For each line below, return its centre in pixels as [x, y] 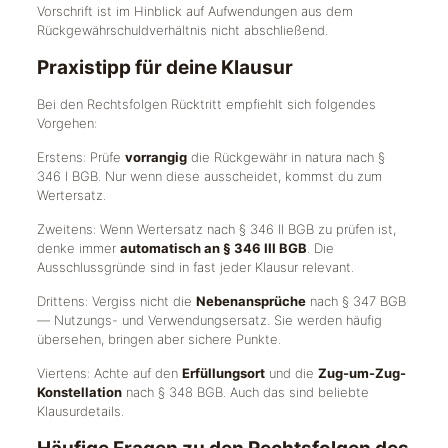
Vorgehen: [66, 123]
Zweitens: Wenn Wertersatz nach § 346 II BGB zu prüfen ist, [216, 229]
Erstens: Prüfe [80, 157]
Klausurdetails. [80, 411]
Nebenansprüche [250, 301]
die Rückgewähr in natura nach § [285, 157]
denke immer [78, 248]
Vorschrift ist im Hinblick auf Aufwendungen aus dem [194, 11]
